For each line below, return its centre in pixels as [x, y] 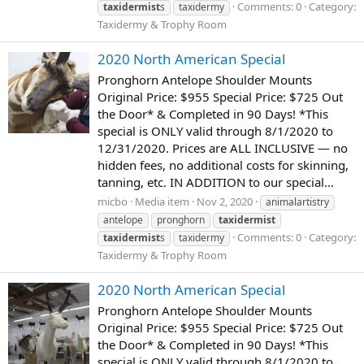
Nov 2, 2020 [225, 201]
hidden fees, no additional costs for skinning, [223, 165]
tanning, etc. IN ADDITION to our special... [216, 182]
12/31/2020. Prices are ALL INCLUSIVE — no [223, 147]
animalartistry [297, 201]
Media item [162, 201]
